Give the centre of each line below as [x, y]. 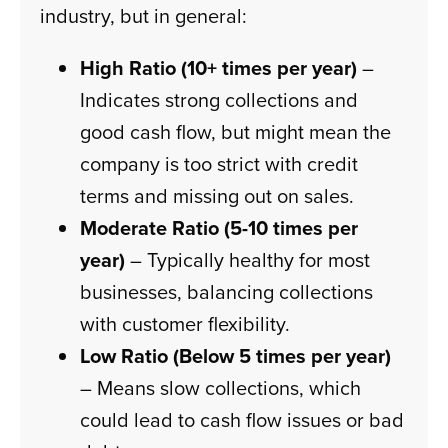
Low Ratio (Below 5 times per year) [236, 356]
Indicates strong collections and [219, 100]
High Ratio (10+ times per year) [219, 68]
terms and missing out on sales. [217, 196]
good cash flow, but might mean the [236, 132]
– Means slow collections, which [221, 388]
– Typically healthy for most [248, 260]
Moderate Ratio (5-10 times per [219, 228]
